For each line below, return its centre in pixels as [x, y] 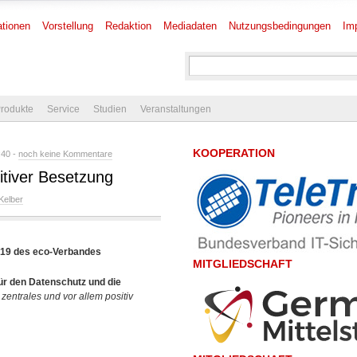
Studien [110, 109]
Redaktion [128, 26]
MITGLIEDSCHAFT [243, 264]
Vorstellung [68, 26]
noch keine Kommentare [65, 154]
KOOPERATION [234, 153]
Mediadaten [190, 26]
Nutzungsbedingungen [280, 26]
